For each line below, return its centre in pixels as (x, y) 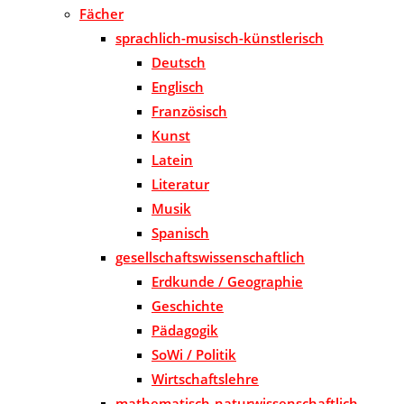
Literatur (180, 184)
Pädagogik (185, 331)
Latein (172, 160)
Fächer (101, 14)
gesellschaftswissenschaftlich (210, 257)
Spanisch (180, 233)
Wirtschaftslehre (205, 379)
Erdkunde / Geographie (227, 282)
